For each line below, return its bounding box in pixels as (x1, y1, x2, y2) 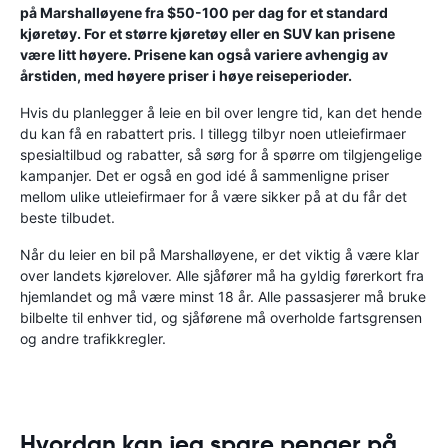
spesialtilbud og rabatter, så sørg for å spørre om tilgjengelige (20, 146, 422, 163)
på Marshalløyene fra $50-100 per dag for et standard (20, 4, 388, 21)
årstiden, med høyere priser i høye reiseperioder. (20, 67, 352, 84)
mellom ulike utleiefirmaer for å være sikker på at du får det (20, 188, 407, 205)
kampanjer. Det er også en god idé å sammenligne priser (20, 167, 389, 184)
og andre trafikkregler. (20, 330, 166, 347)
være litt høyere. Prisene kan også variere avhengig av (20, 46, 388, 63)
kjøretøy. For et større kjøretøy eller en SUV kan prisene (20, 25, 395, 42)
